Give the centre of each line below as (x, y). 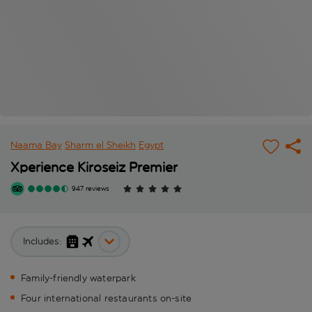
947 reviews (91, 189)
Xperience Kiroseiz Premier (94, 167)
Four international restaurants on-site (107, 299)
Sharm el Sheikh (100, 146)
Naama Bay (36, 146)
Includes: (42, 242)
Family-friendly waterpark (78, 279)
